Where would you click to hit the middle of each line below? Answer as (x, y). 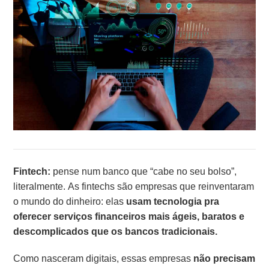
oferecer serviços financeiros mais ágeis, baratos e (129, 216)
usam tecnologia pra (173, 201)
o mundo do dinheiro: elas (70, 201)
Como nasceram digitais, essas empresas (104, 258)
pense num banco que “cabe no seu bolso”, (144, 171)
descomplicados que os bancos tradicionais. (116, 231)
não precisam (225, 258)
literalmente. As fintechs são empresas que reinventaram (134, 186)
